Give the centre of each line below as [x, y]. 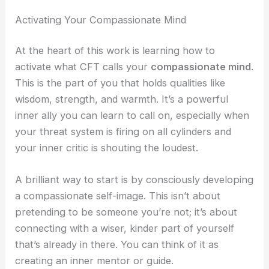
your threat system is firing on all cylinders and [123, 132]
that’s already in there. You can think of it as [117, 245]
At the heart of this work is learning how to [115, 51]
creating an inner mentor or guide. [95, 261]
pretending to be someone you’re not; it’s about [126, 212]
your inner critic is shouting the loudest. [107, 148]
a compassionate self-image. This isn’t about [118, 196]
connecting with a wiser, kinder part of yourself [125, 228]
